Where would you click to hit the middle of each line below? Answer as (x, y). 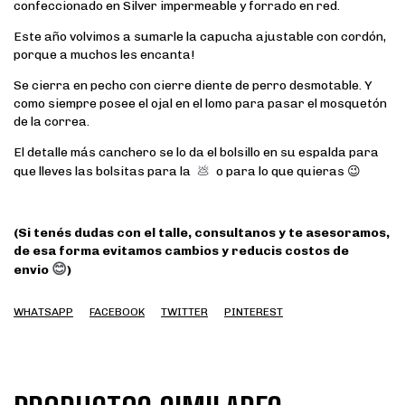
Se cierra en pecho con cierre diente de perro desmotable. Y (193, 85)
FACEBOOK (117, 312)
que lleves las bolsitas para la (104, 171)
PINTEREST (254, 312)
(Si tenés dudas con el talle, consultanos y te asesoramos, (202, 233)
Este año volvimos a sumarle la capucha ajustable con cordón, (200, 37)
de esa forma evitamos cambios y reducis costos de (181, 251)
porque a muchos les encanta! (105, 55)
